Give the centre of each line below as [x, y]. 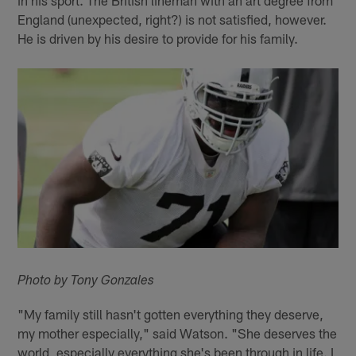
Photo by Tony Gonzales [86, 281]
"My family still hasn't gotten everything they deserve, [171, 313]
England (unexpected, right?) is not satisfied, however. [172, 19]
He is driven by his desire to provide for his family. [158, 38]
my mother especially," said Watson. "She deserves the [178, 333]
